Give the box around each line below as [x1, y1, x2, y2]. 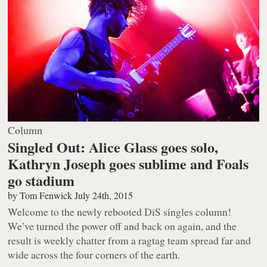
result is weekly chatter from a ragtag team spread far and [8, 233, 252, 248]
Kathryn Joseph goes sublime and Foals [8, 153, 249, 175]
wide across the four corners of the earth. [8, 247, 181, 262]
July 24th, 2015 [74, 189, 133, 202]
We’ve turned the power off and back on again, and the [8, 219, 237, 234]
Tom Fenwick [20, 189, 73, 202]
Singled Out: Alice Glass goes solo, [8, 136, 219, 158]
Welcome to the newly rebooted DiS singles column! [8, 204, 232, 219]
